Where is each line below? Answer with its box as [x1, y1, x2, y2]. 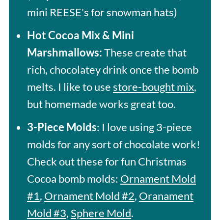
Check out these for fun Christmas [27, 154, 187, 168]
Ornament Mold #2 [44, 189, 135, 202]
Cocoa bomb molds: [27, 171, 120, 185]
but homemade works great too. [27, 97, 176, 110]
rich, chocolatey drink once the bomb [27, 62, 198, 76]
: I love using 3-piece [96, 120, 192, 134]
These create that [102, 45, 187, 59]
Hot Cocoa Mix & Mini [27, 28, 134, 42]
